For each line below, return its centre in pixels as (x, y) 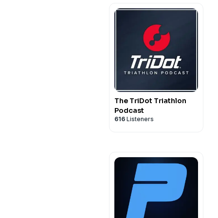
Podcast (129, 110)
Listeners (139, 119)
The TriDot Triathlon (150, 101)
